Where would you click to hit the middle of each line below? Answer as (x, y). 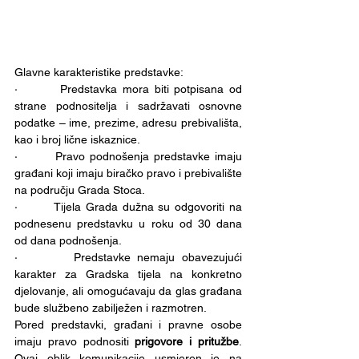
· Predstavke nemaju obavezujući (128, 257)
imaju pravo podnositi (75, 341)
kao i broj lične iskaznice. (77, 139)
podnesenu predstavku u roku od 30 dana (128, 224)
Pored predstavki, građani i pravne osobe (128, 325)
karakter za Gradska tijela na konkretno (128, 274)
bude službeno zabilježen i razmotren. (111, 308)
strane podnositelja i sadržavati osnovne (128, 106)
